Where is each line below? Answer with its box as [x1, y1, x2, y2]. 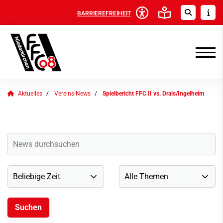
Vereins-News [54, 90, 91, 97]
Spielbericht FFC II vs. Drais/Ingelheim [103, 90, 204, 97]
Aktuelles [18, 90, 42, 97]
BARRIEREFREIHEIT [77, 9, 131, 17]
